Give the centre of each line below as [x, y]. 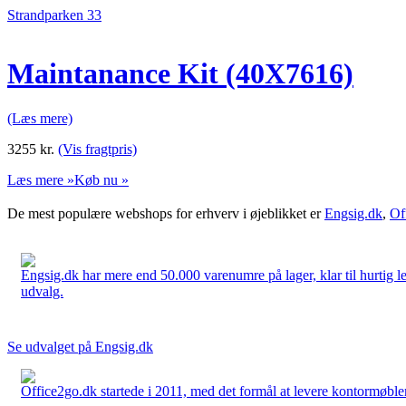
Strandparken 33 [54, 15]
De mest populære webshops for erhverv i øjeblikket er [166, 213]
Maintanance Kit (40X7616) [180, 74]
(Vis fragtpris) [97, 149]
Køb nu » [101, 179]
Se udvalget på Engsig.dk [80, 346]
